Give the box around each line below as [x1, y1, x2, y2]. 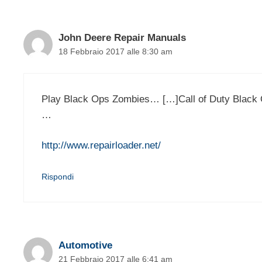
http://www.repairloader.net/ [42, 140, 161, 151]
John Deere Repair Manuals [58, 32, 186, 44]
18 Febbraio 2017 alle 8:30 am [58, 47, 173, 57]
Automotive [58, 239, 112, 251]
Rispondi [42, 171, 74, 181]
